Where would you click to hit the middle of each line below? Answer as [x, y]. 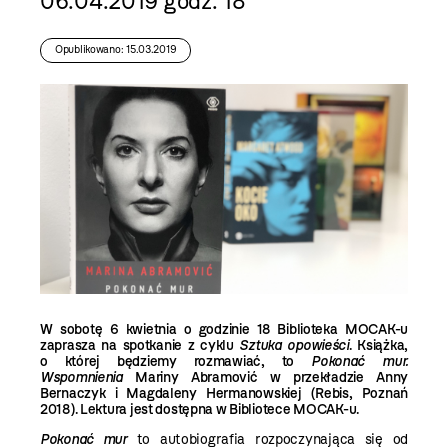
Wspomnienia [81, 377]
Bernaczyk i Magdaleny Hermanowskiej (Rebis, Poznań [224, 393]
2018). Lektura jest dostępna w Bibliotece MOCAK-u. [200, 409]
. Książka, [378, 345]
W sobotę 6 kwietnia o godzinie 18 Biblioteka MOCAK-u [224, 329]
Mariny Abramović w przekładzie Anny [265, 377]
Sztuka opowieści [294, 345]
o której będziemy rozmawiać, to [176, 361]
